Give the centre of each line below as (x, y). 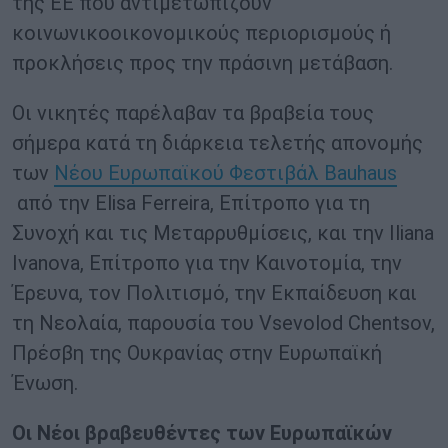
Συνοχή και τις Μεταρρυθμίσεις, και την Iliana (223, 233)
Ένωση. (45, 383)
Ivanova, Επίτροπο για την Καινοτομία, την (207, 263)
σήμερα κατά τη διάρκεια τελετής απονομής (217, 143)
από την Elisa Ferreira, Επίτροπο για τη (191, 203)
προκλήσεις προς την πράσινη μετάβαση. (202, 63)
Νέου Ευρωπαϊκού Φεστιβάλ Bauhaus (225, 173)
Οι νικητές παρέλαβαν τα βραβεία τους (193, 113)
